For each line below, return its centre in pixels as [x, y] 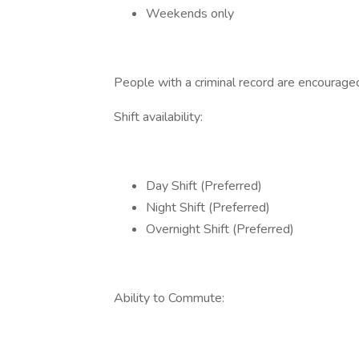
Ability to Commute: [169, 298]
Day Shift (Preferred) [204, 186]
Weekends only [190, 14]
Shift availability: [158, 117]
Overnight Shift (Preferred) [220, 229]
